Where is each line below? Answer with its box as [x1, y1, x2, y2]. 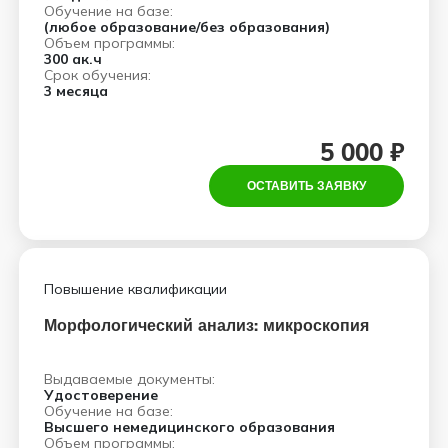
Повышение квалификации [44, 280, 227, 298]
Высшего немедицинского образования [44, 418, 335, 436]
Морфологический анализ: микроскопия [44, 315, 369, 335]
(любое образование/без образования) [44, 18, 330, 36]
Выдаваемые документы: [44, 370, 215, 388]
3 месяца [44, 82, 108, 100]
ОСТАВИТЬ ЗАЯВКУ [247, 178, 366, 193]
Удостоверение [44, 386, 158, 404]
